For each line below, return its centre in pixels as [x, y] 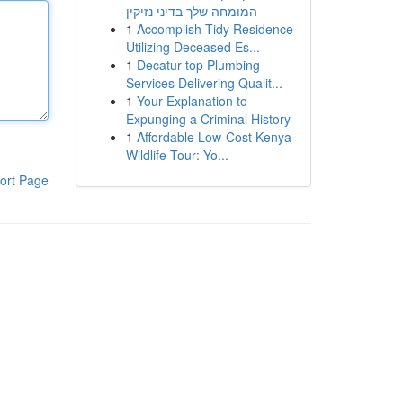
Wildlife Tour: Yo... [177, 155]
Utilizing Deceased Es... [193, 47]
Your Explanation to [192, 101]
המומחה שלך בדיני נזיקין [191, 11]
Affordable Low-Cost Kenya [214, 137]
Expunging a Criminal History [208, 119]
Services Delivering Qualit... [204, 83]
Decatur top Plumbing [198, 65]
